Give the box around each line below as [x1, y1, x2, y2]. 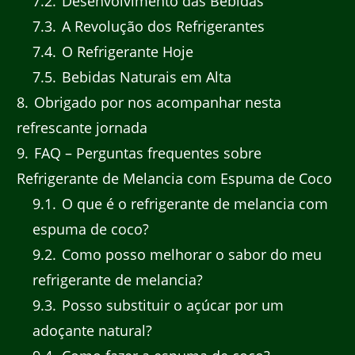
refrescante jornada [17, 118, 147, 138]
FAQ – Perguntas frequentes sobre [30, 143, 261, 163]
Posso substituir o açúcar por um [57, 296, 284, 315]
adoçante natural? [32, 321, 152, 341]
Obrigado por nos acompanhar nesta [30, 93, 281, 113]
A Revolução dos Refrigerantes [57, 17, 265, 36]
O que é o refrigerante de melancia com [57, 194, 328, 214]
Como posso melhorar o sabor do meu [57, 245, 322, 265]
